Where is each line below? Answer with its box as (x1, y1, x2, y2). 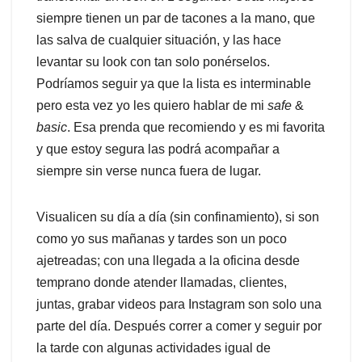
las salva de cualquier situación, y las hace (36, 33, 281, 48)
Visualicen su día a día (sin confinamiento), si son (36, 210, 319, 225)
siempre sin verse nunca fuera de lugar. (36, 164, 261, 179)
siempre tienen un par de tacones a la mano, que (36, 11, 315, 26)
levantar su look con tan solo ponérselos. (36, 55, 270, 69)
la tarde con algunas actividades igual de (36, 341, 271, 356)
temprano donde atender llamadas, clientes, (36, 276, 287, 290)
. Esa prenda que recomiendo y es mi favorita (67, 120, 325, 135)
